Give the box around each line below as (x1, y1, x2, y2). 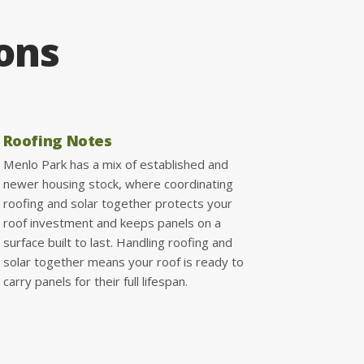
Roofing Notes (2, 129, 112, 150)
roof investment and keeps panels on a (2, 214, 221, 231)
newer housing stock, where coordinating (2, 175, 233, 192)
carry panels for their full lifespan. (2, 272, 188, 289)
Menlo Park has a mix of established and (2, 155, 228, 172)
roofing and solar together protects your (2, 194, 232, 211)
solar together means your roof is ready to (2, 253, 244, 270)
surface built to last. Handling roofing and (2, 233, 232, 250)
